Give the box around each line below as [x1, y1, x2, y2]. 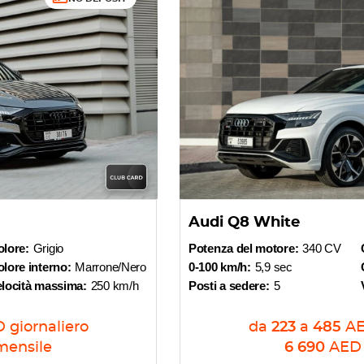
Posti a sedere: [188, 279, 270, 292]
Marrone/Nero [75, 260, 146, 274]
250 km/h [90, 279, 139, 292]
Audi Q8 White [188, 215, 300, 230]
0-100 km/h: [188, 260, 251, 274]
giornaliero [9, 320, 89, 335]
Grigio [32, 241, 63, 255]
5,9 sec [254, 260, 292, 274]
